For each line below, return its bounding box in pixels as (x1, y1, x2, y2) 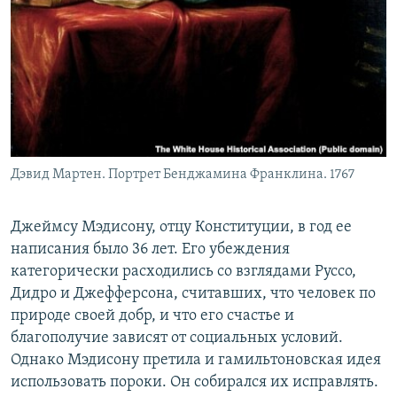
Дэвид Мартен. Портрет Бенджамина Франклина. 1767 (11, 167, 354, 182)
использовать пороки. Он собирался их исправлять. (11, 373, 378, 391)
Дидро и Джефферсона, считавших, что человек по (11, 284, 376, 302)
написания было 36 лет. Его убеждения (11, 240, 290, 258)
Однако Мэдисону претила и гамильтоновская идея (11, 351, 381, 369)
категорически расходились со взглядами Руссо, (11, 262, 356, 280)
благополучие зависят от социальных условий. (11, 329, 343, 346)
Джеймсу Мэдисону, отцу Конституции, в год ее (11, 218, 352, 236)
